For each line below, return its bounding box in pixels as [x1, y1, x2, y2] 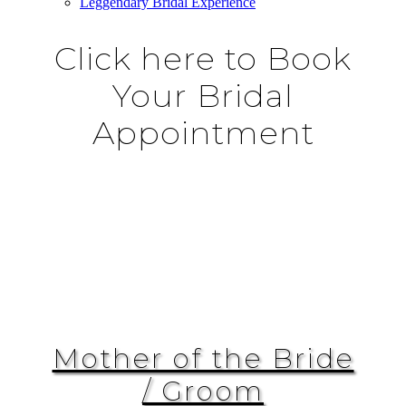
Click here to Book [54, 39, 352, 78]
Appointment [92, 113, 314, 152]
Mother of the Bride [52, 342, 354, 375]
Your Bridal [112, 76, 294, 115]
